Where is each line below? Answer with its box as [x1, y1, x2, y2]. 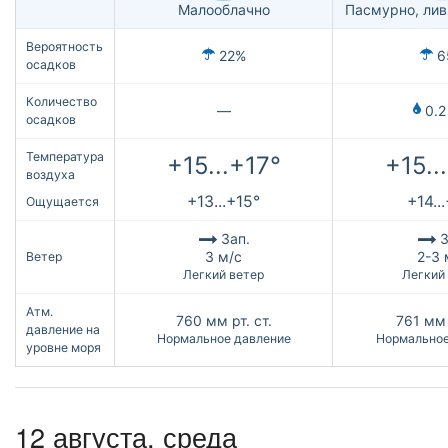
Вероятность [26, 38, 103, 54]
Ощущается [26, 193, 99, 209]
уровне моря [26, 339, 101, 355]
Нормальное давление [156, 330, 291, 346]
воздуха [26, 166, 75, 182]
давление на [26, 321, 100, 337]
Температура [26, 148, 104, 164]
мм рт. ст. [205, 311, 272, 329]
